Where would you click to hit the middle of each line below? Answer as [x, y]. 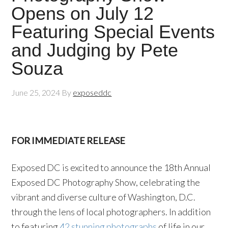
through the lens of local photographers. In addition [111, 212]
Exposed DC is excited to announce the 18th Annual [111, 167]
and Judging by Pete [95, 50]
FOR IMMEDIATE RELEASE [68, 140]
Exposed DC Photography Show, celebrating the [106, 182]
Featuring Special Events [113, 32]
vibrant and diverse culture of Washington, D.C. [104, 197]
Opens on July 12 [83, 13]
